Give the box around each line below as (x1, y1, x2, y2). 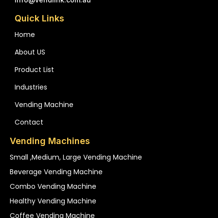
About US (15, 47, 45, 57)
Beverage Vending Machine (10, 166, 103, 177)
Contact (15, 117, 43, 127)
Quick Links (15, 13, 64, 23)
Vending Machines (10, 135, 90, 146)
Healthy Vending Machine (10, 196, 96, 206)
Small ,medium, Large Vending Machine (10, 152, 142, 162)
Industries (15, 82, 47, 92)
